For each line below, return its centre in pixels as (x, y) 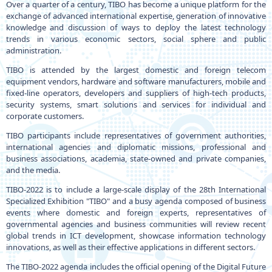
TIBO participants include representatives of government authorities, (136, 135)
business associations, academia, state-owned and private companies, (136, 158)
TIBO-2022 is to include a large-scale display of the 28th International (136, 189)
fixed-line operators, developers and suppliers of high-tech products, (136, 93)
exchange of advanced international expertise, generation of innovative (136, 16)
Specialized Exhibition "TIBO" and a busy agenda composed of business (136, 201)
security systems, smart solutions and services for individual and (136, 104)
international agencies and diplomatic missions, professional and (136, 147)
